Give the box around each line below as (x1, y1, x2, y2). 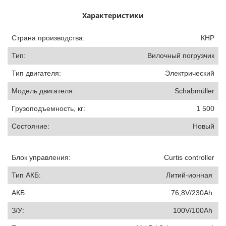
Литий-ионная (166, 171, 214, 179)
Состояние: (12, 122, 49, 130)
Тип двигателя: (12, 69, 61, 77)
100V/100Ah (173, 206, 214, 214)
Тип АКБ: (12, 171, 41, 179)
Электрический (165, 69, 214, 77)
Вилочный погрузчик (147, 51, 214, 60)
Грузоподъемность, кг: (12, 104, 85, 112)
